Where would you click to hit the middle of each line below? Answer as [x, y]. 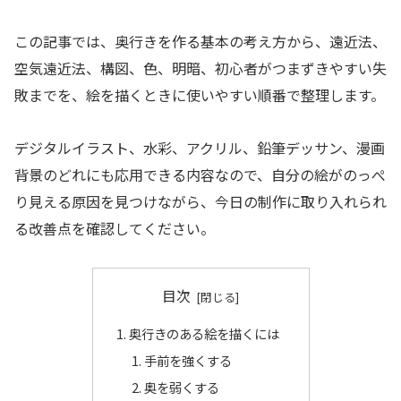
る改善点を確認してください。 [115, 228]
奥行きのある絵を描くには [204, 334]
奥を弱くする [182, 388]
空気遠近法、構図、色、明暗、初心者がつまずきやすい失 [200, 68]
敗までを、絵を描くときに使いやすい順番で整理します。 [200, 95]
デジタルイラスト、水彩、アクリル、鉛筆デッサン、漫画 [200, 147]
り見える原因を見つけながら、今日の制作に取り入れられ [200, 201]
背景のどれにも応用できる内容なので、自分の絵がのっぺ [200, 174]
